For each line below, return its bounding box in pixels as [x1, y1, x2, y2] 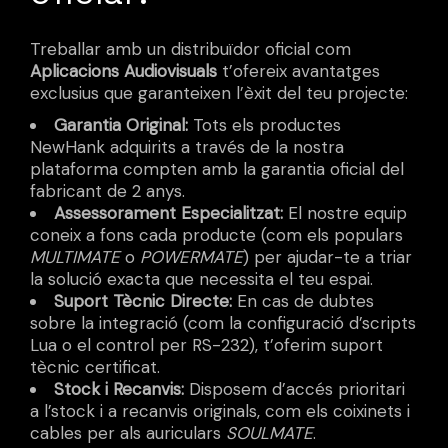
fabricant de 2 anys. [30, 180, 185, 202]
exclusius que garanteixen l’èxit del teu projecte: [30, 82, 408, 104]
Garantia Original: [54, 114, 188, 136]
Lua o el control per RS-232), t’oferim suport [30, 334, 383, 356]
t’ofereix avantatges [217, 60, 380, 82]
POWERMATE [140, 246, 243, 268]
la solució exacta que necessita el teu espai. [30, 268, 373, 290]
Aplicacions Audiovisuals [30, 60, 217, 82]
